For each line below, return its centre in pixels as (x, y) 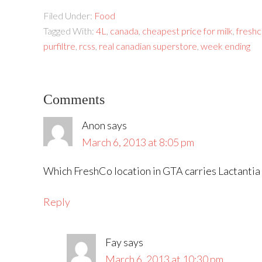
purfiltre (59, 46)
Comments (74, 99)
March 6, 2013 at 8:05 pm (138, 142)
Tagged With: (70, 31)
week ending (225, 46)
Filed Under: (69, 15)
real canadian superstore (148, 46)
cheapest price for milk (187, 31)
